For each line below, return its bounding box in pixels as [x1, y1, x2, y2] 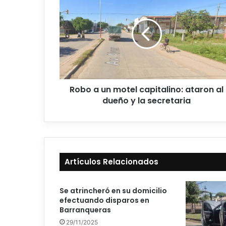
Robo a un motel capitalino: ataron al [70, 84, 223, 96]
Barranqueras [60, 205, 111, 215]
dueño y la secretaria [102, 95, 191, 107]
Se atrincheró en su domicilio [60, 186, 167, 196]
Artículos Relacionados [65, 156, 158, 167]
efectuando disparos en [60, 195, 149, 206]
